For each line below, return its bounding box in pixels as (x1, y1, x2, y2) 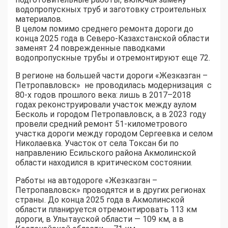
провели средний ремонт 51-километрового (15, 119, 187, 129)
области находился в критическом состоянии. (15, 158, 192, 168)
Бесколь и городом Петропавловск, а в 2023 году (15, 109, 206, 120)
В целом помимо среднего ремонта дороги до (15, 24, 193, 34)
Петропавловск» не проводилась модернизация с (15, 80, 212, 91)
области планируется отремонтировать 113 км (15, 205, 197, 215)
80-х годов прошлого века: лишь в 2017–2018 (15, 90, 191, 100)
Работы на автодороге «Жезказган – (15, 176, 157, 186)
